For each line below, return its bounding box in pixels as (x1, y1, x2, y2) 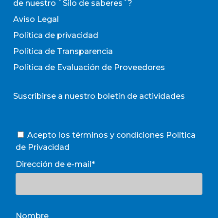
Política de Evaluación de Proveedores (13, 63, 165, 72)
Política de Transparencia (13, 47, 113, 56)
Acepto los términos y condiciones (25, 130, 166, 140)
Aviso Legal (13, 15, 59, 24)
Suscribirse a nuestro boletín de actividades (13, 91, 185, 101)
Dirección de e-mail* (15, 160, 95, 169)
